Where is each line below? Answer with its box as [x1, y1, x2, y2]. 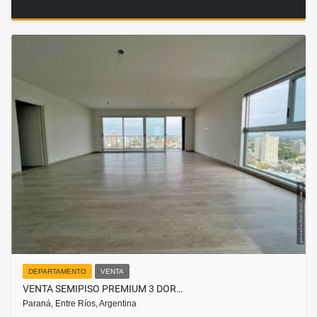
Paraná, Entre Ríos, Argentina [23, 299, 137, 309]
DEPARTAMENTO [28, 267, 86, 276]
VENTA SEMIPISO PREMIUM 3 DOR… [23, 283, 183, 295]
